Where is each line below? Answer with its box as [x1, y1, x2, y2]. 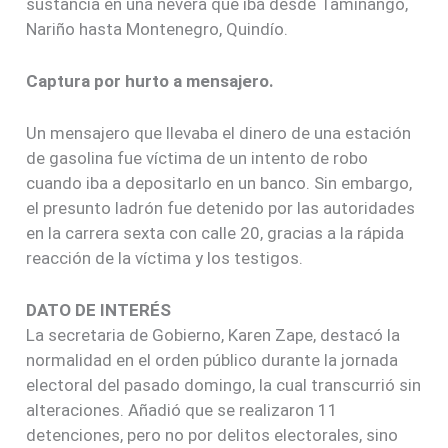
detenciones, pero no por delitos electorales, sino [26, 425, 399, 446]
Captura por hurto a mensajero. [26, 70, 275, 91]
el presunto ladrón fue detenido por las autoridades [26, 198, 416, 219]
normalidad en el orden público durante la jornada [26, 350, 399, 371]
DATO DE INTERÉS [26, 300, 172, 321]
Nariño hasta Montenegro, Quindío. [26, 18, 289, 39]
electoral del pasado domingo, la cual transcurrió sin [26, 375, 422, 396]
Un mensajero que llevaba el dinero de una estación [26, 123, 412, 144]
